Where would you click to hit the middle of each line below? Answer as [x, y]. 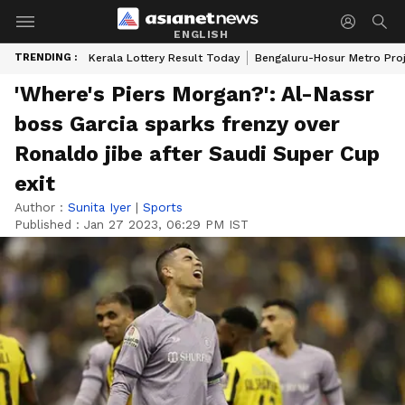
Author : [41, 207]
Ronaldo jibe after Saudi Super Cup [197, 154]
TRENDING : [46, 57]
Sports [163, 207]
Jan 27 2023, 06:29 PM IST [166, 224]
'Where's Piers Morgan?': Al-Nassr [194, 94]
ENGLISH [201, 34]
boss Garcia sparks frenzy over [177, 124]
